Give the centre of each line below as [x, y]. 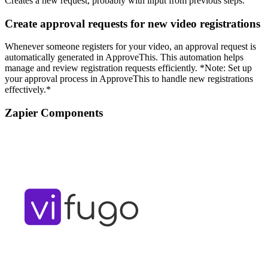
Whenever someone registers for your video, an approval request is [130, 47]
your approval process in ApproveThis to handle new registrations [129, 79]
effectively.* [28, 90]
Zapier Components [54, 113]
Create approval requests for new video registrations [133, 23]
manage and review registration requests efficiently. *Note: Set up [128, 68]
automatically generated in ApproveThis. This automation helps [124, 57]
